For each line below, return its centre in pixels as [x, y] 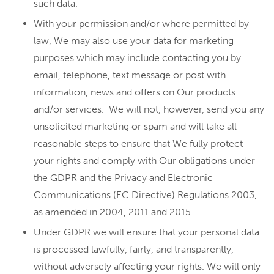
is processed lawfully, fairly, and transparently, [134, 249]
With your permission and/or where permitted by [141, 24]
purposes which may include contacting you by [137, 58]
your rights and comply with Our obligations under [144, 161]
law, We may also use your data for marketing [134, 41]
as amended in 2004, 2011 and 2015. [113, 212]
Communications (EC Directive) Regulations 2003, [145, 195]
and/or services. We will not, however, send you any [149, 109]
